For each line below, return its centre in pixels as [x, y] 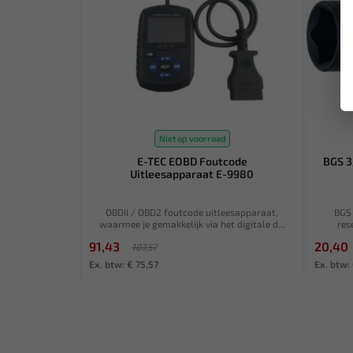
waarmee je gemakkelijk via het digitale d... [192, 223]
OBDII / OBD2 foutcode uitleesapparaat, [192, 212]
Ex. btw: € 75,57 [124, 264]
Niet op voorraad [192, 138]
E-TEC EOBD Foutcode [192, 161]
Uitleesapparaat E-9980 [192, 173]
